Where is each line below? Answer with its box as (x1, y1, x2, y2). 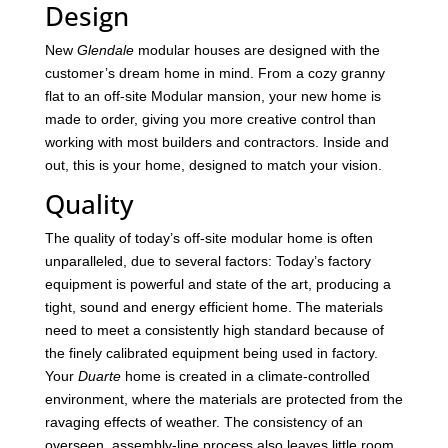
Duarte (77, 368, 121, 385)
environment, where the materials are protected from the (44, 391, 403, 408)
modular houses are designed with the (133, 42, 380, 59)
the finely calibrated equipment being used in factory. (44, 345, 378, 362)
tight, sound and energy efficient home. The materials (44, 299, 383, 316)
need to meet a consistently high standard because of (44, 322, 384, 339)
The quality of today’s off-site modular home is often (44, 230, 373, 247)
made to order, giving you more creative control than (44, 111, 376, 128)
